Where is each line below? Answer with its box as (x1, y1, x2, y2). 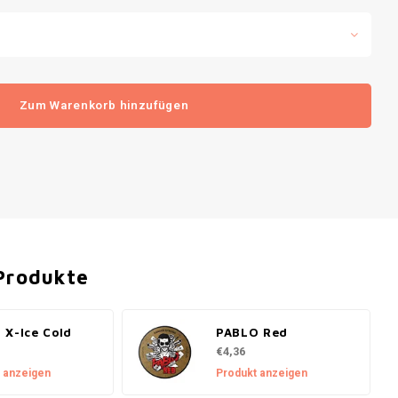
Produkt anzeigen (216, 364, 307, 381)
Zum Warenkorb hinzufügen (19, 97, 189, 115)
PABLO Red (216, 324, 288, 339)
